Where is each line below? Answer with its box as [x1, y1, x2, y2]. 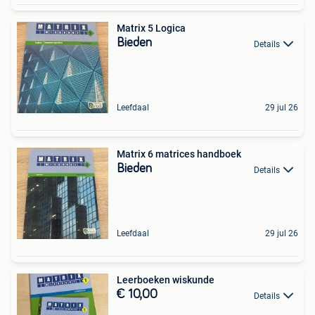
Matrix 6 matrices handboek [117, 148, 241, 160]
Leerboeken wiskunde [117, 274, 214, 286]
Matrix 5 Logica [117, 22, 186, 34]
